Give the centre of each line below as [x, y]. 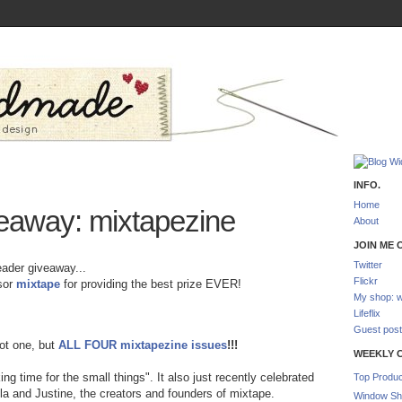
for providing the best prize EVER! [151, 284]
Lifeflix [367, 313]
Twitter [368, 265]
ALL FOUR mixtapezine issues [143, 345]
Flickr [366, 281]
